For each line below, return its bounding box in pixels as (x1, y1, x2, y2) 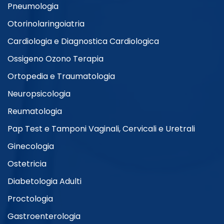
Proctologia (7, 193, 53, 205)
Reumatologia (7, 105, 62, 117)
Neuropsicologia (7, 88, 70, 100)
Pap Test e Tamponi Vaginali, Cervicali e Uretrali (7, 123, 195, 135)
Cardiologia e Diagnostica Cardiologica (7, 35, 159, 47)
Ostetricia (7, 158, 46, 170)
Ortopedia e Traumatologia (7, 70, 115, 82)
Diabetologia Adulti (7, 175, 81, 187)
